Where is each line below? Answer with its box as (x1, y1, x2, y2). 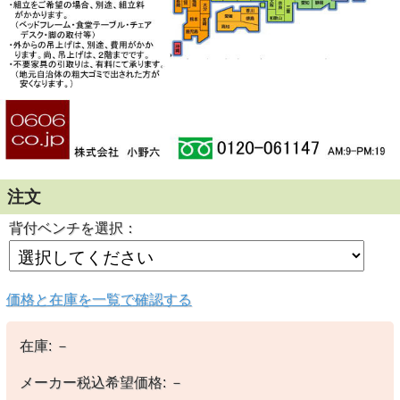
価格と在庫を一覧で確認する (5, 291, 192, 307)
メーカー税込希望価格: (19, 374, 166, 390)
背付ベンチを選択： (8, 220, 137, 236)
